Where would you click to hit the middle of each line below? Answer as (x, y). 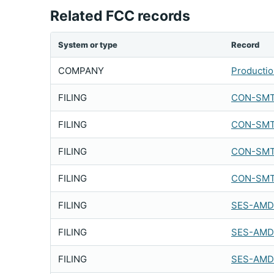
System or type (88, 45)
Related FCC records (120, 16)
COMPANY (81, 71)
